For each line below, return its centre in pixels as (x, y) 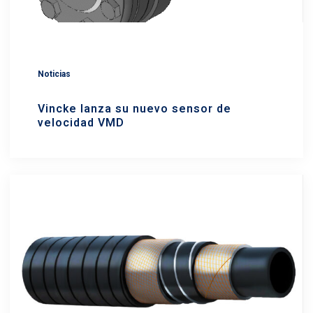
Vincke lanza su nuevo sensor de (134, 109)
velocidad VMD (81, 123)
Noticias (54, 74)
